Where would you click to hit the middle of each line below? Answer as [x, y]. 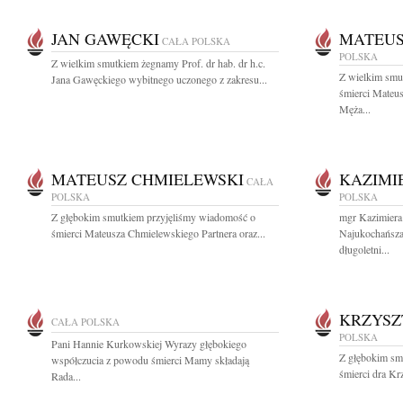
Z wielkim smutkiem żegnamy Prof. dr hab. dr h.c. [158, 63]
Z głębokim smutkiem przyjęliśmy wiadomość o [153, 217]
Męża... [355, 109]
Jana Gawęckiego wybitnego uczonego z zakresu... [159, 79]
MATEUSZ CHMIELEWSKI [148, 179]
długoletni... [364, 249]
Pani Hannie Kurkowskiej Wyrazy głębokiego [149, 344]
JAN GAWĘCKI [105, 39]
